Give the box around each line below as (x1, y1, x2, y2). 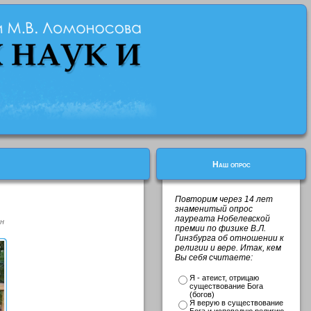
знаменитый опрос (175, 204, 253, 214)
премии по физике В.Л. (175, 224, 266, 233)
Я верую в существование (190, 299, 283, 307)
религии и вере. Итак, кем (175, 243, 281, 253)
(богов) (190, 290, 215, 299)
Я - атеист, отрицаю (190, 274, 259, 282)
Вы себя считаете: (175, 253, 253, 262)
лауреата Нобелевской (175, 214, 270, 224)
